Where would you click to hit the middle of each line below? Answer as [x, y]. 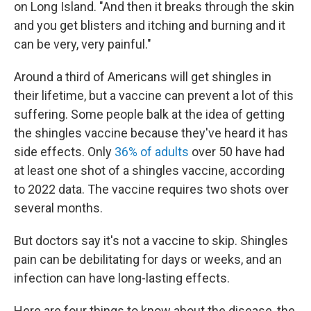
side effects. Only [64, 152]
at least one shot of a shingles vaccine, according [149, 170]
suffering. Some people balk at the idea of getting [149, 114]
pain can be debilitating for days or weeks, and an [148, 259]
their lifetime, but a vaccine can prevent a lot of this [154, 95]
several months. [58, 208]
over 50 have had [237, 152]
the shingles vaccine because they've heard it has [151, 133]
